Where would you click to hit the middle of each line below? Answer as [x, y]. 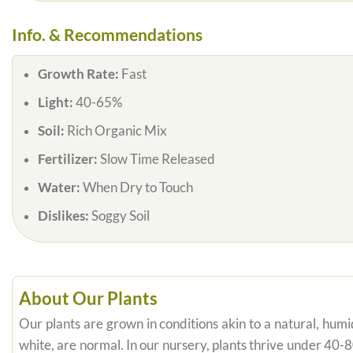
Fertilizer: [69, 160]
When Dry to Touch [137, 188]
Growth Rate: [79, 74]
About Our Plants [88, 298]
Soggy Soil [120, 216]
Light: [56, 103]
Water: [60, 188]
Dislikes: [64, 216]
